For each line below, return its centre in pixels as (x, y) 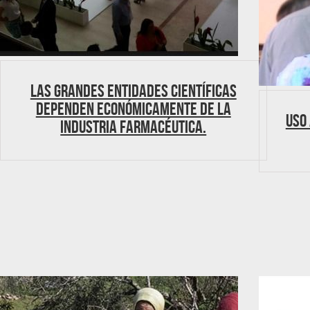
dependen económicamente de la (133, 109)
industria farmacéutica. (134, 127)
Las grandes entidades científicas (133, 91)
